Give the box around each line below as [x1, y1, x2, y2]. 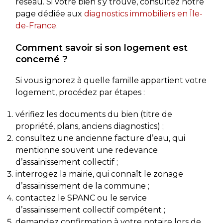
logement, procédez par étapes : [15, 87, 145, 97]
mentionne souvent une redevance [15, 145, 158, 155]
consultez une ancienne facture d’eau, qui [15, 133, 185, 143]
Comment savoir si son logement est [15, 41, 188, 53]
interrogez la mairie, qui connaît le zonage [15, 169, 183, 179]
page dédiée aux [15, 8, 84, 18]
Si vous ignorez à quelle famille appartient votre [15, 75, 207, 85]
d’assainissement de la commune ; [15, 181, 149, 191]
